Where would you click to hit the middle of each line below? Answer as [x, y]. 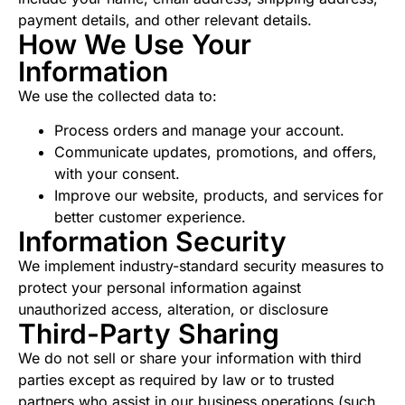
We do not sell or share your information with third [190, 358]
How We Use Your [135, 45]
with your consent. [117, 174]
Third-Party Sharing [149, 334]
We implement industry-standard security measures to [201, 266]
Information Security [152, 242]
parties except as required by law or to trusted [176, 380]
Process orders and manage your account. [199, 131]
